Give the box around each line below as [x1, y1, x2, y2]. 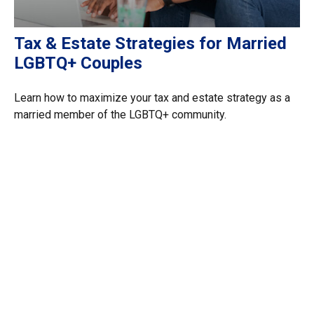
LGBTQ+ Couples [14, 53, 142, 73]
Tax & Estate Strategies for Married [14, 33, 287, 53]
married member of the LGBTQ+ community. [14, 107, 226, 121]
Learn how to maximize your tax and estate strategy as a [14, 90, 290, 104]
